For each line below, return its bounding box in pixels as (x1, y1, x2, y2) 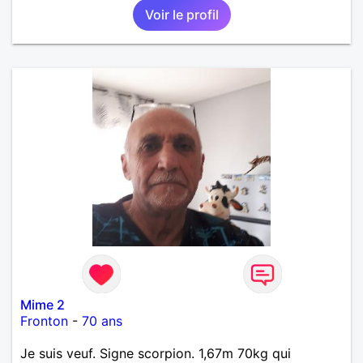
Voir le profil (144, 6, 219, 23)
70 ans (82, 312, 122, 329)
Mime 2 (20, 296, 65, 313)
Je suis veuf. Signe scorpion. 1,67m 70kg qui (20, 344, 291, 361)
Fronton (20, 312, 68, 329)
